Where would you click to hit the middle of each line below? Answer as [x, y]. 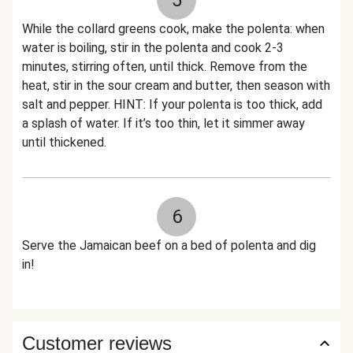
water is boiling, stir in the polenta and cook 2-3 [153, 48]
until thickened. [64, 142]
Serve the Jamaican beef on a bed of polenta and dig [169, 245]
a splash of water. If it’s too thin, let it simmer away [163, 123]
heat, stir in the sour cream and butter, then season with [176, 85]
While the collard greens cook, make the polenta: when [173, 29]
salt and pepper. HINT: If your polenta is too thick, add [172, 104]
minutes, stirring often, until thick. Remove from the [165, 67]
